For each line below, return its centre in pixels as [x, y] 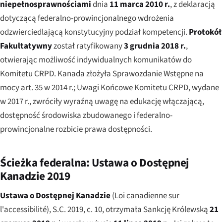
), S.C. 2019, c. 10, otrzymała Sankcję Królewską [128, 209]
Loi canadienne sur [147, 195]
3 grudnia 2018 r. [155, 46]
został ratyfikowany [88, 46]
